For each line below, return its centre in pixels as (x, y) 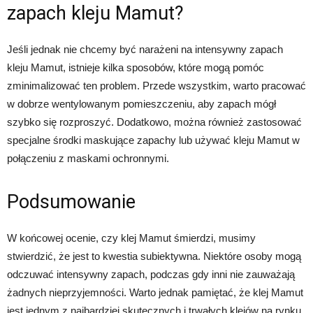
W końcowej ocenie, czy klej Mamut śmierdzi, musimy (131, 238)
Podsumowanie (71, 202)
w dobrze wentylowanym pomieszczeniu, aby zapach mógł (141, 104)
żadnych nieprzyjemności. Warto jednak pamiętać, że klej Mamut (155, 293)
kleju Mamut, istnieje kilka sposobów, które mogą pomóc (136, 68)
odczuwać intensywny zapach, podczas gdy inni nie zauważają (151, 275)
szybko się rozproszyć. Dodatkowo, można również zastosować (154, 122)
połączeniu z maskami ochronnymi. (88, 159)
